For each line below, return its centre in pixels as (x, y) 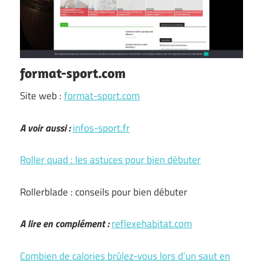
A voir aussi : (45, 128)
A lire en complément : (65, 224)
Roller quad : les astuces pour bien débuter (110, 160)
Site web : (42, 96)
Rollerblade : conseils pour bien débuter (104, 192)
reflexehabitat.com (152, 224)
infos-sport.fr (101, 128)
